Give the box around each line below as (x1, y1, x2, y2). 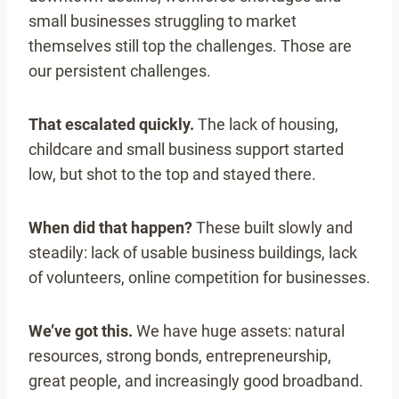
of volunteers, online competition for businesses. (28, 267, 370, 287)
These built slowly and (192, 217, 353, 237)
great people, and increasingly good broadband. (28, 370, 363, 390)
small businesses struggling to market (28, 11, 297, 30)
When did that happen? (28, 217, 192, 237)
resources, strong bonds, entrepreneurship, (28, 346, 331, 365)
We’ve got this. (28, 321, 136, 340)
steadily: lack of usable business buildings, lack (28, 242, 357, 262)
